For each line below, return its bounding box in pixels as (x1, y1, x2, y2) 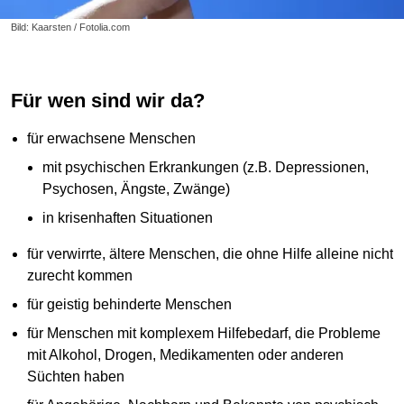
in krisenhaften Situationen (42, 209, 214, 225)
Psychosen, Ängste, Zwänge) (42, 180, 231, 197)
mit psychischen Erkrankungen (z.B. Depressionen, (42, 159, 370, 175)
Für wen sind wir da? (23, 89, 205, 113)
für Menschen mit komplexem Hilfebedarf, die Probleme (26, 325, 381, 341)
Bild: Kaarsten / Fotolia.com (11, 22, 130, 33)
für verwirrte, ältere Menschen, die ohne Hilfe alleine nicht (26, 245, 393, 262)
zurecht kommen (26, 267, 133, 283)
